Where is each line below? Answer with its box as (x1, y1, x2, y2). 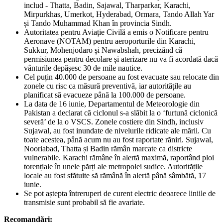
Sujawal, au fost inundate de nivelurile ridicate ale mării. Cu (24, 126, 211, 135)
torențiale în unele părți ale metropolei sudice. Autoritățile (24, 162, 203, 171)
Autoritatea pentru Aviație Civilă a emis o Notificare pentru (24, 27, 209, 36)
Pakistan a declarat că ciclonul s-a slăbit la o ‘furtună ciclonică (24, 108, 218, 117)
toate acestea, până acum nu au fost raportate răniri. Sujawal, (24, 135, 213, 144)
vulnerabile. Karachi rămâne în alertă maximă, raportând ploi (24, 153, 214, 162)
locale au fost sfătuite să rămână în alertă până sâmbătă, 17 (24, 171, 206, 180)
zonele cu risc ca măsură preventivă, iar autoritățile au (24, 81, 191, 90)
